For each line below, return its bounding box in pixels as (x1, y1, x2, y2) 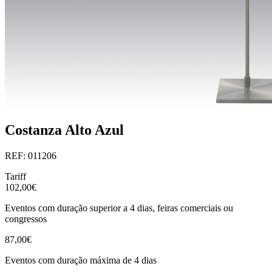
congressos (5, 213, 47, 224)
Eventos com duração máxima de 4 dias (5, 254, 157, 265)
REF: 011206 (5, 150, 56, 161)
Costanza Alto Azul (5, 122, 124, 138)
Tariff (5, 171, 26, 182)
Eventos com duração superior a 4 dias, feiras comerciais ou (5, 202, 233, 213)
